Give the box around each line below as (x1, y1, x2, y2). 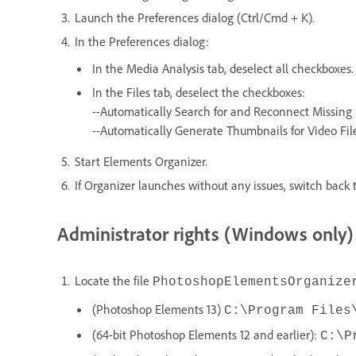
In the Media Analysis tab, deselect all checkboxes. (92, 60, 354, 76)
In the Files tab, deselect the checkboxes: (92, 83, 305, 100)
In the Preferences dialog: (75, 33, 209, 49)
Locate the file (75, 273, 153, 289)
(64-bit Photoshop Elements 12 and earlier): (92, 327, 320, 343)
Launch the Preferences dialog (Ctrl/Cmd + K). (75, 9, 315, 25)
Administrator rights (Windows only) (57, 221, 353, 246)
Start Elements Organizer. (75, 153, 207, 169)
